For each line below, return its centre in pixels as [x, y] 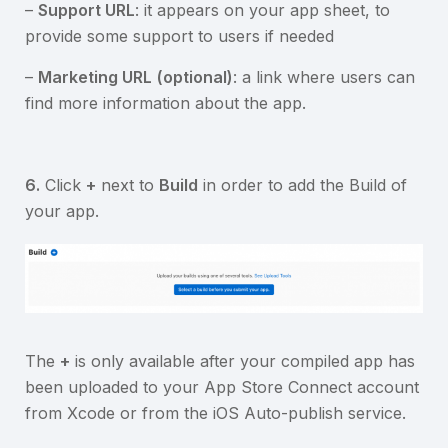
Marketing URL [95, 77]
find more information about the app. [165, 103]
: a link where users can [324, 77]
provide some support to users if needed [179, 36]
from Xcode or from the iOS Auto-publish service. [215, 412]
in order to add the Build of [302, 185]
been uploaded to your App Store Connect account [222, 386]
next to [127, 185]
